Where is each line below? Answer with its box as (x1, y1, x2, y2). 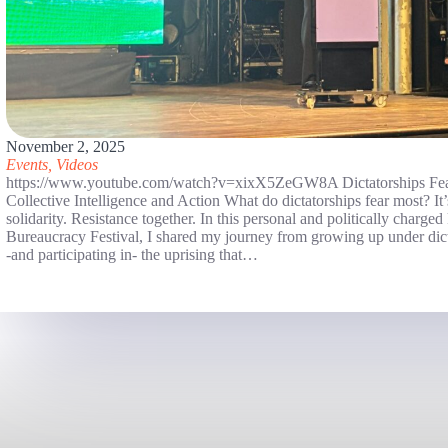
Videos (56, 155, 98, 173)
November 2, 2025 (6, 137, 125, 155)
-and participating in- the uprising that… (6, 245, 258, 263)
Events (6, 155, 48, 173)
